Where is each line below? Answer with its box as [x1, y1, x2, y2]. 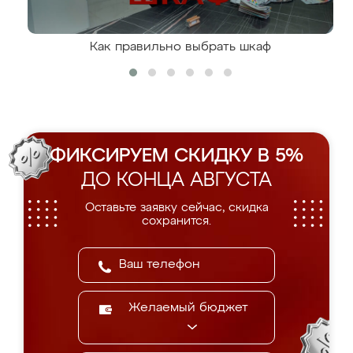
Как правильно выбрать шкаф [90, 41, 271, 54]
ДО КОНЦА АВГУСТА [81, 171, 272, 190]
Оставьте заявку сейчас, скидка [84, 202, 269, 214]
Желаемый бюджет [128, 302, 248, 314]
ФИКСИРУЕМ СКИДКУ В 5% [50, 147, 303, 165]
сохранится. [142, 215, 211, 227]
